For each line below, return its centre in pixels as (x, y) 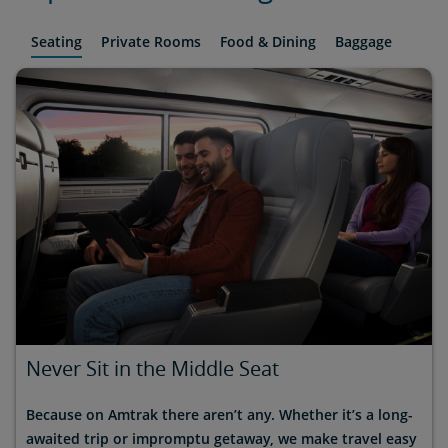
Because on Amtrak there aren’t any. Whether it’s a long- (219, 414)
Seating (56, 41)
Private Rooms (151, 41)
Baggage (363, 41)
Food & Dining (268, 41)
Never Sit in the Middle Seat (152, 368)
